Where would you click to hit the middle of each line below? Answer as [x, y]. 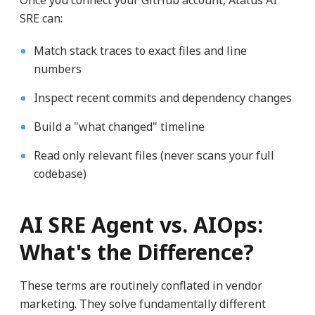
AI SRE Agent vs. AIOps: [141, 225]
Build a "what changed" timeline [119, 127]
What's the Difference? [136, 252]
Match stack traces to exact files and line [140, 51]
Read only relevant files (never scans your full [154, 156]
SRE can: [41, 19]
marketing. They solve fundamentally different [142, 304]
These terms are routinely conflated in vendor [141, 286]
